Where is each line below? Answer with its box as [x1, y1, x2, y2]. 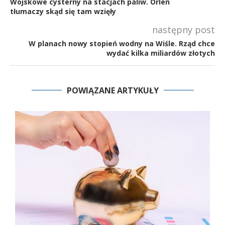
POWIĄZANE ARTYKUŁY [66, 84, 159, 96]
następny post [152, 23, 215, 36]
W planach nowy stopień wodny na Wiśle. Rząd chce [29, 38, 215, 48]
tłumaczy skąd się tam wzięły [10, 6, 116, 16]
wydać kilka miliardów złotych [106, 48, 215, 58]
